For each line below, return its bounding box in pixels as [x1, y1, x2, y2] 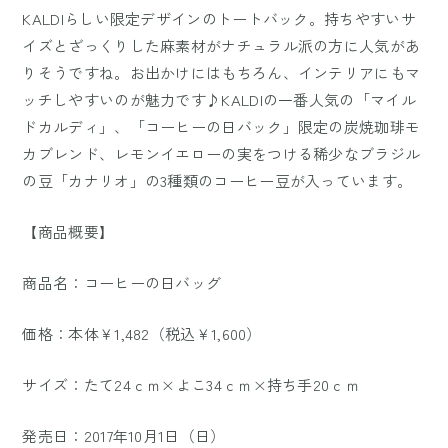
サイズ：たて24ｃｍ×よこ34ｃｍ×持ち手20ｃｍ [22, 373, 360, 395]
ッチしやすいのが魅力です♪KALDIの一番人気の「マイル [22, 88, 416, 110]
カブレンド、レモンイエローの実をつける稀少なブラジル [22, 142, 421, 164]
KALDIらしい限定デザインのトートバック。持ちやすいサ [22, 7, 416, 29]
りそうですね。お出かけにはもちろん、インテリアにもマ [22, 61, 421, 83]
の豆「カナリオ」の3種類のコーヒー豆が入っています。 [22, 169, 413, 191]
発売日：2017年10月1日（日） [22, 424, 226, 446]
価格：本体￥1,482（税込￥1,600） [22, 322, 262, 344]
